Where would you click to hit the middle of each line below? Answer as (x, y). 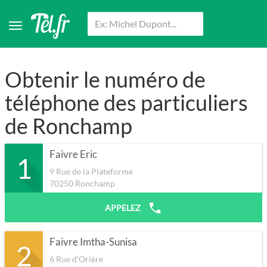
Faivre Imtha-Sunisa (93, 242)
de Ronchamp (69, 126)
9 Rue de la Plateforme (91, 172)
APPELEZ (124, 208)
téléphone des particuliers (126, 103)
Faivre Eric (73, 155)
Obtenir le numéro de (105, 80)
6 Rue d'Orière (76, 259)
